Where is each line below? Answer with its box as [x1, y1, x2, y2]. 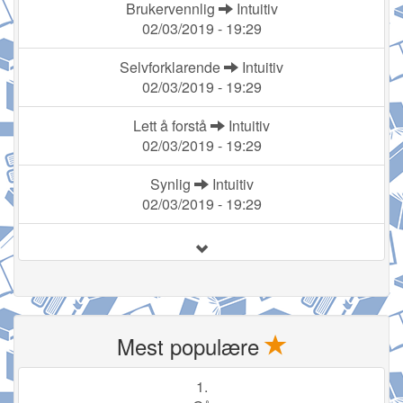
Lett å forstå [133, 115, 210, 136]
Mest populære [116, 330, 265, 362]
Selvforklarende [120, 57, 224, 77]
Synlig [149, 174, 194, 194]
